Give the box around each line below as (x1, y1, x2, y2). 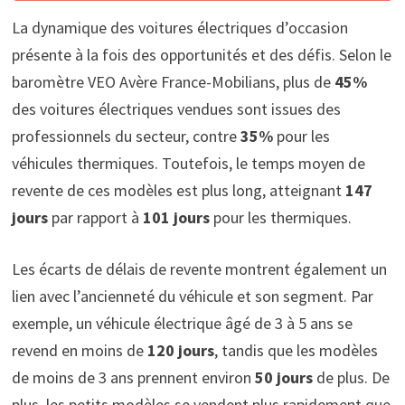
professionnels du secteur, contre (11, 126, 240, 147)
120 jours (146, 340, 214, 362)
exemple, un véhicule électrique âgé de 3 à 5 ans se (11, 313, 353, 334)
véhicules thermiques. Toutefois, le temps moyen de (11, 153, 365, 174)
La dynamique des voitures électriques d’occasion (11, 17, 348, 39)
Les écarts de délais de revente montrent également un (11, 259, 387, 280)
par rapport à (47, 207, 143, 229)
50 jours (254, 367, 313, 389)
